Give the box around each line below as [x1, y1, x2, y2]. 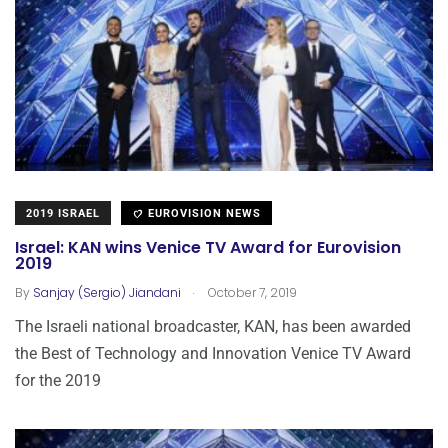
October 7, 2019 [205, 284, 297, 302]
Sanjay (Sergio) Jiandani [33, 284, 181, 302]
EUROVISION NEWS [144, 207, 261, 221]
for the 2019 [15, 371, 101, 391]
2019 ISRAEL [26, 207, 100, 221]
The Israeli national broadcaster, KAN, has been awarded [15, 317, 411, 337]
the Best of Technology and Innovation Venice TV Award [15, 344, 411, 364]
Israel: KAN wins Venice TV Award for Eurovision [15, 236, 401, 260]
